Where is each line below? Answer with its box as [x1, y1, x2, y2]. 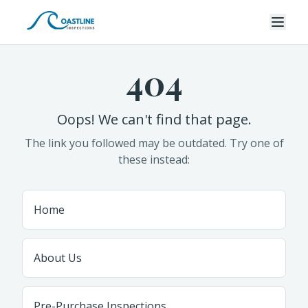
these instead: [118, 152, 190, 167]
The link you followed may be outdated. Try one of [24, 135, 284, 151]
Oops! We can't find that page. [56, 110, 252, 129]
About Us [34, 250, 82, 265]
